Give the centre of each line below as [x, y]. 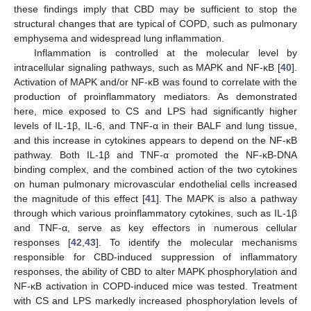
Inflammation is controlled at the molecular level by [165, 52]
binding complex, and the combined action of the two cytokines [155, 169]
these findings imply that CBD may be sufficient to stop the [155, 9]
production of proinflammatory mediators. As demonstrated [155, 96]
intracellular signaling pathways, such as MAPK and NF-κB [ [147, 67]
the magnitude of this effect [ [79, 198]
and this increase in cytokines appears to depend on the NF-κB [155, 140]
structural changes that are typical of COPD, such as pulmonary [155, 23]
